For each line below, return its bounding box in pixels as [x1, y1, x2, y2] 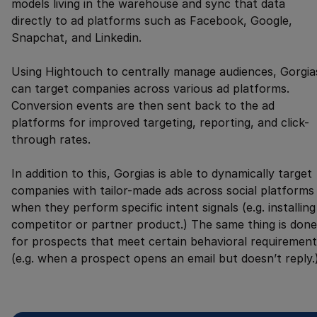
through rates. [11, 132, 91, 147]
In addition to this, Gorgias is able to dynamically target [11, 166, 312, 181]
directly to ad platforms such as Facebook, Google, [11, 13, 292, 28]
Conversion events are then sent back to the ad [11, 98, 275, 113]
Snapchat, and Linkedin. [11, 30, 142, 45]
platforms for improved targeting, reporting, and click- [11, 115, 309, 130]
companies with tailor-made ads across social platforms [11, 183, 314, 198]
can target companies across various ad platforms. [11, 81, 289, 96]
